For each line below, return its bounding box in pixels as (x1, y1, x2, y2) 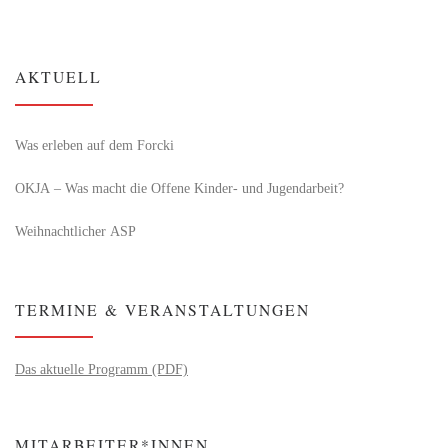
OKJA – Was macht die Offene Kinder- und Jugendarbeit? (15, 179, 344, 196)
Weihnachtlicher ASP (15, 222, 136, 239)
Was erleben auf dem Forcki (15, 136, 174, 153)
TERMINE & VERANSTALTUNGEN (15, 298, 310, 320)
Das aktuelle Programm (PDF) (15, 361, 188, 377)
